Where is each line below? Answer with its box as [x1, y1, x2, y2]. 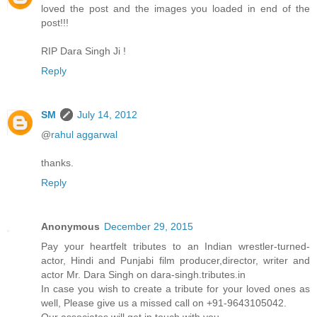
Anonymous [41, 220, 100, 232]
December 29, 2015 [104, 220, 193, 232]
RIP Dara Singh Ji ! [41, 45, 126, 57]
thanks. [41, 156, 74, 168]
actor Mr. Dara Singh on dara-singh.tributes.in [41, 268, 246, 280]
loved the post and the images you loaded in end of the [41, 2, 310, 14]
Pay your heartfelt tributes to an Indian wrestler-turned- [41, 240, 310, 252]
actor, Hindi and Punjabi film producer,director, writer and [41, 254, 310, 266]
